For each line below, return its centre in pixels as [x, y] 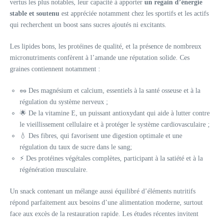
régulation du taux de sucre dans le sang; [76, 147]
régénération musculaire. [54, 170]
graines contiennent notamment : [55, 69]
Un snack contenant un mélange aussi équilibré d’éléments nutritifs [103, 191]
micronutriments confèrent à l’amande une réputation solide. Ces [100, 58]
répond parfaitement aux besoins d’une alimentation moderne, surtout [106, 203]
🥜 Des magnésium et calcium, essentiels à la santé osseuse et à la [110, 91]
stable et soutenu [35, 14]
